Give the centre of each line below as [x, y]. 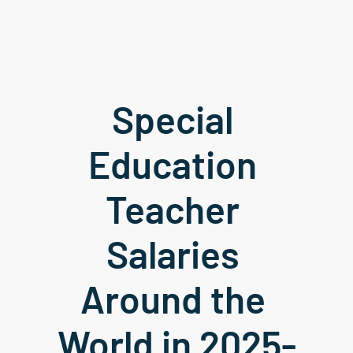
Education [173, 164]
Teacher [173, 209]
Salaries [173, 254]
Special [173, 119]
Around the [173, 299]
